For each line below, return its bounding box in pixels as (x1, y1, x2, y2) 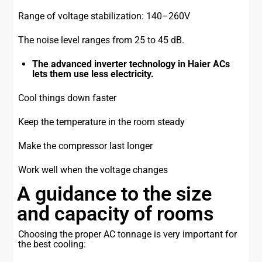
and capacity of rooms (17, 202, 214, 226)
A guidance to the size (17, 182, 212, 206)
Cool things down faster (18, 92, 117, 104)
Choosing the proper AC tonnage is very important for (18, 229, 237, 240)
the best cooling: (18, 239, 87, 250)
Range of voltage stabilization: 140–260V (18, 11, 191, 22)
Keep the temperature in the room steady (18, 116, 185, 128)
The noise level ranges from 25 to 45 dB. (18, 35, 185, 46)
